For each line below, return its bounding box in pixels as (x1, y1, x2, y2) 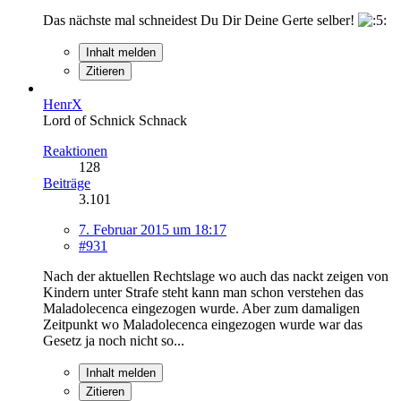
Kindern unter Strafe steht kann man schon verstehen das (43, 284, 363, 300)
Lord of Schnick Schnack (43, 112, 187, 128)
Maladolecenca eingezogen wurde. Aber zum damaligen (43, 300, 360, 316)
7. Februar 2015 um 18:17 (79, 221, 226, 237)
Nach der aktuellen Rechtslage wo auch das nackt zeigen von (43, 268, 388, 284)
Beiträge (43, 175, 90, 191)
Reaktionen (43, 142, 107, 158)
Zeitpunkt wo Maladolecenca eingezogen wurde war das (43, 316, 363, 332)
